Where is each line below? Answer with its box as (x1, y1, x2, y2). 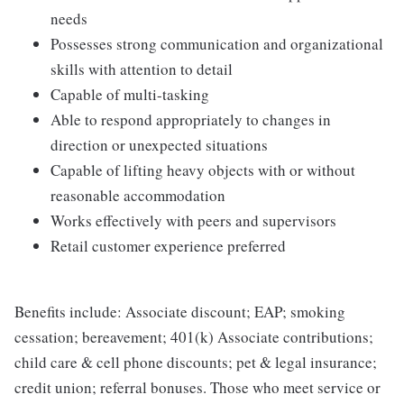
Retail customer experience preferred (50, 235, 286, 256)
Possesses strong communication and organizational (50, 33, 383, 54)
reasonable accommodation (50, 185, 225, 206)
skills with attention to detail (50, 59, 233, 79)
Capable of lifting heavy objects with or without (50, 160, 355, 180)
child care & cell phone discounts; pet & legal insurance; (14, 352, 377, 372)
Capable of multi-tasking (50, 84, 209, 105)
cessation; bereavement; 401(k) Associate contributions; (14, 326, 373, 347)
